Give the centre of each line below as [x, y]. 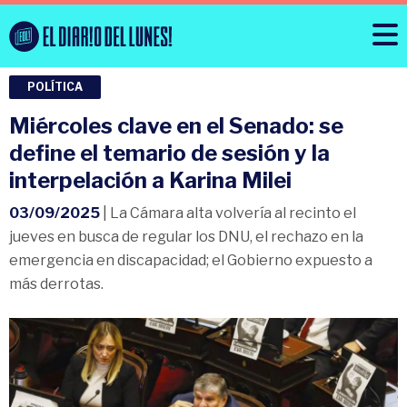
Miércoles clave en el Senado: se [176, 126]
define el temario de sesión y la [169, 154]
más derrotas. [56, 284]
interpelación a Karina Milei [150, 181]
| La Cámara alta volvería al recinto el [228, 213]
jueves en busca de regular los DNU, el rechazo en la [186, 237]
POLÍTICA [55, 87]
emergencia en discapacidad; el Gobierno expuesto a [191, 261]
